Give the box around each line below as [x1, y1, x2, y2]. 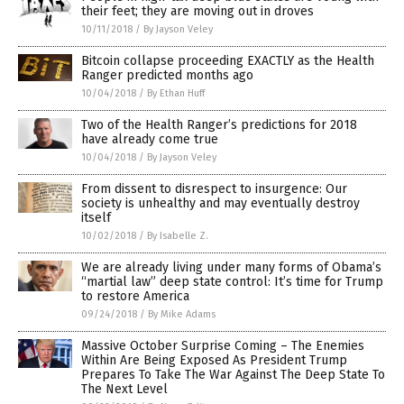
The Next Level [81, 381, 168, 398]
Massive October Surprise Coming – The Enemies [81, 338, 364, 354]
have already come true [81, 132, 218, 148]
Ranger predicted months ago [81, 68, 253, 84]
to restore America [81, 289, 189, 305]
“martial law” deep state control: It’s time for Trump [81, 274, 383, 290]
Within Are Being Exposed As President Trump [81, 353, 347, 369]
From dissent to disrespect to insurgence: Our [81, 181, 347, 197]
